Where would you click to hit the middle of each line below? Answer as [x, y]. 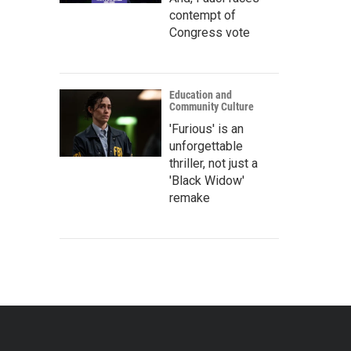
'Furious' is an [206, 129]
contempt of [203, 15]
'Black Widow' [207, 181]
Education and [201, 95]
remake [190, 198]
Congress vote [210, 33]
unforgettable [206, 146]
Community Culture [212, 107]
